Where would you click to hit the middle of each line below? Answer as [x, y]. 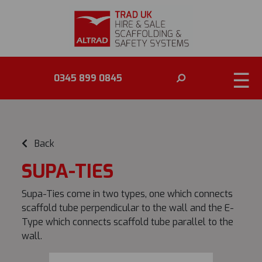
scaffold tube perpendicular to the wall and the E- [127, 208]
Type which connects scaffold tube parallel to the [127, 222]
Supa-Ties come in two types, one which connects [127, 194]
